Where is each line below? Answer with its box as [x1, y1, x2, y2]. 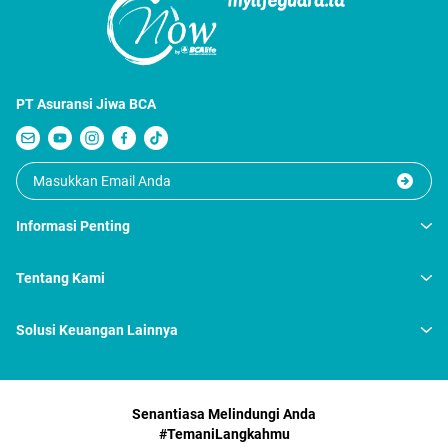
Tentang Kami [16, 270, 105, 287]
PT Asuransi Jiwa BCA [16, 96, 156, 113]
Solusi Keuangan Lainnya [16, 322, 178, 339]
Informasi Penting [16, 218, 130, 235]
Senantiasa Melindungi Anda [132, 406, 316, 423]
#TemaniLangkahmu [158, 426, 290, 443]
